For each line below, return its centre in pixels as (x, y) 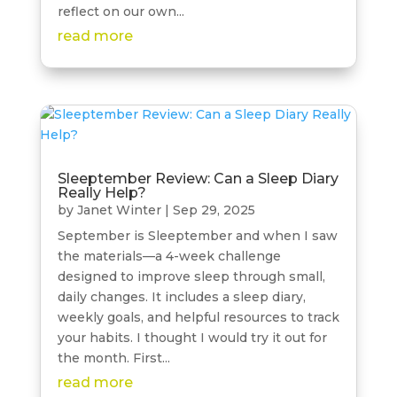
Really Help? (101, 192)
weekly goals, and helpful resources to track (198, 317)
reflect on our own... (121, 11)
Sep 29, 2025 (214, 210)
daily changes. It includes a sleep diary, (181, 296)
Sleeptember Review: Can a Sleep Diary (198, 178)
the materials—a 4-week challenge (169, 256)
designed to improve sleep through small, (191, 276)
